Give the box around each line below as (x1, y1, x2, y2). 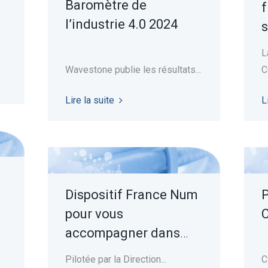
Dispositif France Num (65, 187, 198, 202)
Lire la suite (65, 94, 114, 106)
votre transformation (65, 244, 191, 260)
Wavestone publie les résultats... (65, 63, 201, 75)
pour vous (65, 206, 123, 221)
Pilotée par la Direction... (65, 253, 166, 265)
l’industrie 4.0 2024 (65, 16, 178, 32)
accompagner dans (65, 225, 180, 240)
